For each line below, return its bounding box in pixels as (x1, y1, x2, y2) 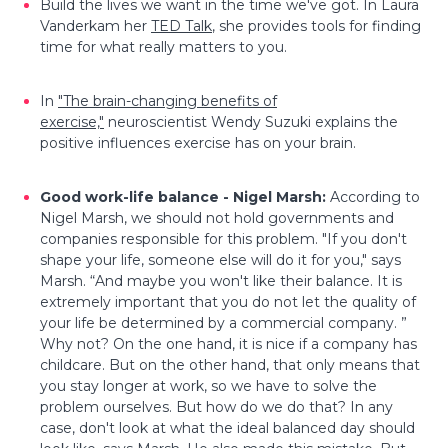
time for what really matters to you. (40, 37, 287, 56)
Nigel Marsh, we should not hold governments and (40, 208, 394, 227)
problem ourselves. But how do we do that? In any (40, 397, 393, 416)
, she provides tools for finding (212, 16, 421, 35)
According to (330, 187, 420, 206)
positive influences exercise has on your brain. (40, 133, 356, 152)
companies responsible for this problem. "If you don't (40, 229, 407, 248)
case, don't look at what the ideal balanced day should (40, 418, 415, 437)
